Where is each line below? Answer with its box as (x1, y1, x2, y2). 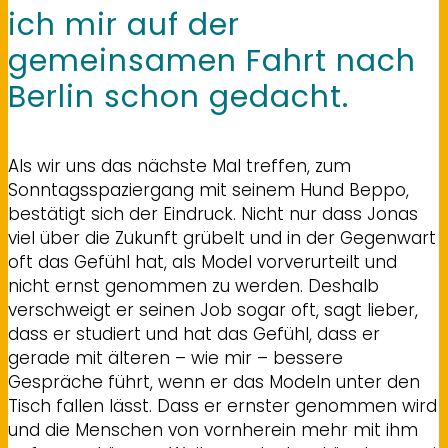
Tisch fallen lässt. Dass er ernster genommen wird (8, 394, 437, 419)
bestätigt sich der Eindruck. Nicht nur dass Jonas (8, 202, 418, 227)
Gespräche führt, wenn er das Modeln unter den (8, 370, 420, 395)
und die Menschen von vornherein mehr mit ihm (8, 418, 418, 443)
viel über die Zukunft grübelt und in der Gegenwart (8, 226, 436, 251)
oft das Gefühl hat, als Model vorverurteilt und (8, 250, 397, 275)
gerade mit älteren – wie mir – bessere (8, 346, 343, 371)
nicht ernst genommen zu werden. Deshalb (8, 274, 379, 299)
